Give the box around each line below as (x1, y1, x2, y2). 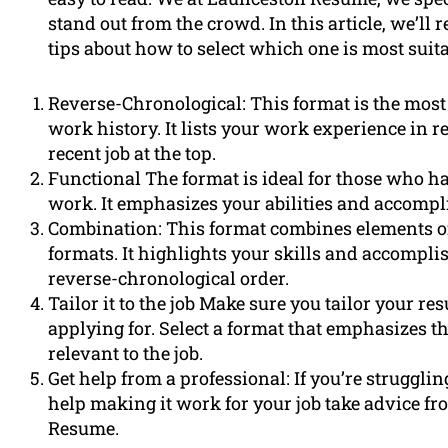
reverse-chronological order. (48, 266, 289, 291)
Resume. (48, 416, 119, 441)
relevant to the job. (48, 341, 203, 366)
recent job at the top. (48, 141, 216, 166)
